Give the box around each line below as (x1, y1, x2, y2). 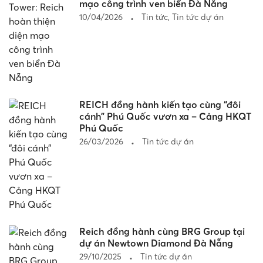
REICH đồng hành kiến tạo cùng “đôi (79, 98, 241, 110)
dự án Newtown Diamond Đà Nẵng (79, 237, 233, 249)
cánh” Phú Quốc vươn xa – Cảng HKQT (79, 110, 251, 122)
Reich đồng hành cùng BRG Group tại (79, 225, 245, 237)
